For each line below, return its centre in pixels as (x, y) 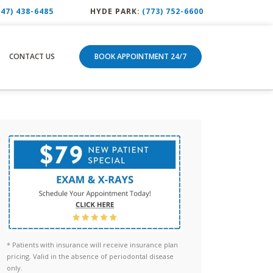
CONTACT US (32, 56)
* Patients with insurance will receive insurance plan (92, 244)
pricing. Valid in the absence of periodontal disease (90, 256)
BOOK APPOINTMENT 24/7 (140, 56)
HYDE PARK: (115, 11)
